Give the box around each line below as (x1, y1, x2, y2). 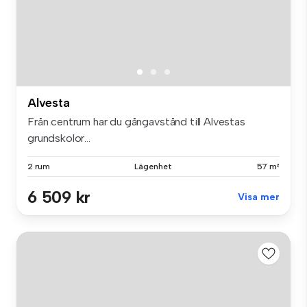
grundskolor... (27, 132, 90, 145)
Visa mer (238, 191, 280, 204)
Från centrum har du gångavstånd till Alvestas (27, 115, 245, 129)
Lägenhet (134, 162, 172, 172)
